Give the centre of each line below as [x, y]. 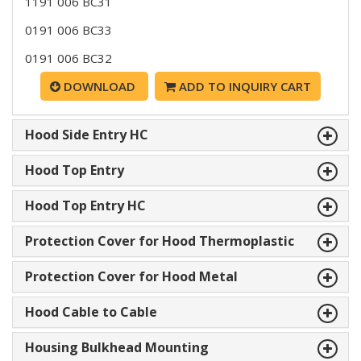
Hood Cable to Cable [91, 311]
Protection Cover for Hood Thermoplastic [160, 241]
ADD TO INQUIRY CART [243, 86]
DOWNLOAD [100, 86]
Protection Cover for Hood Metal [131, 276]
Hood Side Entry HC [87, 134]
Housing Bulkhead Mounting [117, 347]
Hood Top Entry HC [85, 205]
